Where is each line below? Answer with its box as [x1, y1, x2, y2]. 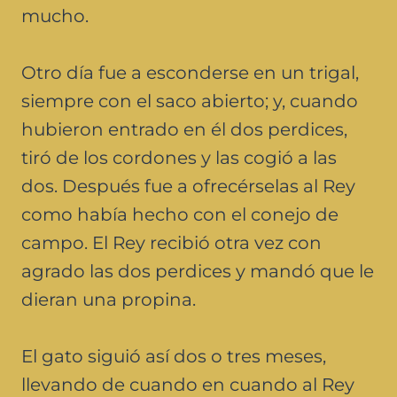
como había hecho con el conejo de [21, 203, 339, 225]
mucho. [21, 4, 89, 27]
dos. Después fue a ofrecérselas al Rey [21, 175, 355, 197]
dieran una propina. [21, 288, 196, 310]
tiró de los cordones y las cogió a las [21, 146, 337, 168]
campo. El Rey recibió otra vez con [21, 231, 322, 253]
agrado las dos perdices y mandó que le [21, 260, 374, 282]
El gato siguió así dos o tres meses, [21, 345, 326, 367]
